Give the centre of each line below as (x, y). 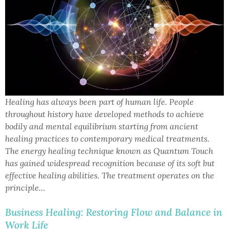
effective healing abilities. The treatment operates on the (110, 175)
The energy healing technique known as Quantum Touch (109, 151)
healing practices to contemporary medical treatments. (107, 138)
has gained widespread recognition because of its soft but (110, 163)
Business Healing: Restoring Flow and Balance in (114, 212)
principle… (25, 187)
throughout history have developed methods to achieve (105, 114)
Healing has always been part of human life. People (99, 101)
